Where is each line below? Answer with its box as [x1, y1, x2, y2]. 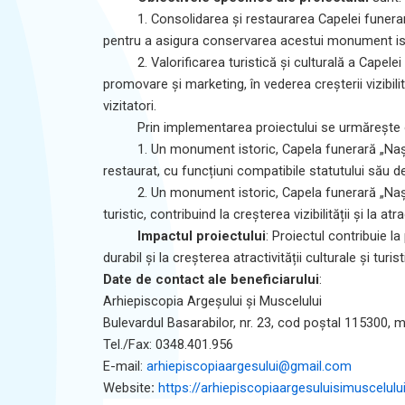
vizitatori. [103, 97, 156, 114]
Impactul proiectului [137, 227, 266, 244]
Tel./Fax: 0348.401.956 [103, 335, 233, 353]
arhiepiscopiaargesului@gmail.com [146, 357, 352, 374]
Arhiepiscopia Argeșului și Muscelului [103, 292, 322, 309]
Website [103, 379, 151, 396]
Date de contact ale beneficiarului [103, 270, 319, 287]
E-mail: [103, 357, 146, 374]
